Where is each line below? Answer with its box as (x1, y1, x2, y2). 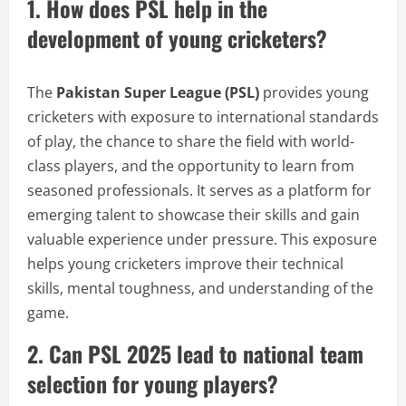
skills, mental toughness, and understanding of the (27, 278, 373, 298)
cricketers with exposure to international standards (27, 107, 379, 127)
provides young (259, 82, 369, 102)
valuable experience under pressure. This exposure (27, 229, 377, 249)
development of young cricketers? (27, 22, 327, 54)
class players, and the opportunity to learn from (27, 156, 354, 176)
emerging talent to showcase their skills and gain (27, 205, 360, 225)
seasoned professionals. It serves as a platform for (27, 180, 372, 200)
